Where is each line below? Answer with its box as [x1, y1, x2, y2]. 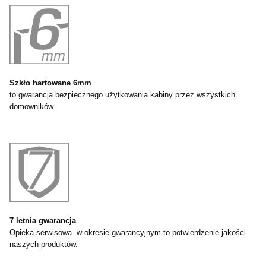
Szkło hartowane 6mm [9, 78, 91, 88]
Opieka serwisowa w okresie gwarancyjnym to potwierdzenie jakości [9, 228, 246, 237]
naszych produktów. [9, 240, 78, 249]
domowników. [9, 102, 55, 112]
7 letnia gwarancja [9, 216, 76, 226]
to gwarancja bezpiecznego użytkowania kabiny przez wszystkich [9, 90, 235, 100]
